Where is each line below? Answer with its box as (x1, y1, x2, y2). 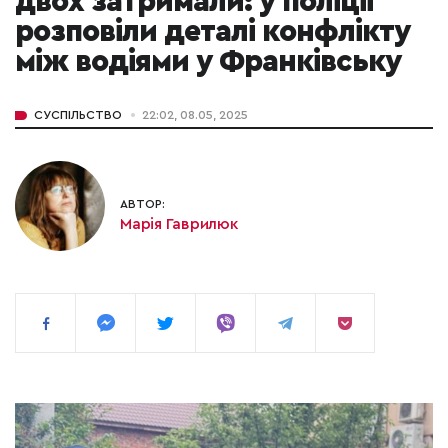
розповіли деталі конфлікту (15, 17, 410, 48)
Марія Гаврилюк (120, 215, 238, 232)
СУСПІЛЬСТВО (34, 109, 122, 122)
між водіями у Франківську (15, 47, 401, 78)
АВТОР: (120, 197, 165, 210)
